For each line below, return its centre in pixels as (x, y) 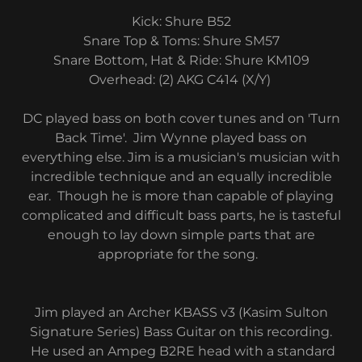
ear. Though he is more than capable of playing (181, 196)
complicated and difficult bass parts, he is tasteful (181, 215)
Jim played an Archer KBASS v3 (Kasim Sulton (181, 312)
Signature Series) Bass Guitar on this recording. (181, 331)
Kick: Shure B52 (181, 21)
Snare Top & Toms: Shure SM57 (181, 40)
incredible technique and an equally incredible (181, 176)
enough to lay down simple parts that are (181, 234)
